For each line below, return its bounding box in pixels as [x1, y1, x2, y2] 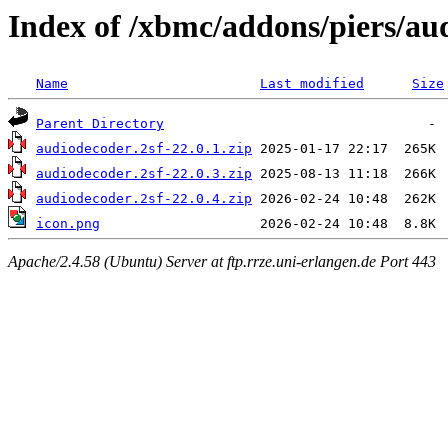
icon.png [36, 216, 100, 232]
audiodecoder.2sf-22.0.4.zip [36, 191, 252, 207]
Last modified [260, 76, 364, 92]
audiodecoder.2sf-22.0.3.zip [36, 166, 252, 182]
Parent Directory [36, 116, 164, 132]
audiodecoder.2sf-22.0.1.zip [36, 141, 252, 157]
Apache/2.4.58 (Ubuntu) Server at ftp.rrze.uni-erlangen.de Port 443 [8, 252, 436, 270]
